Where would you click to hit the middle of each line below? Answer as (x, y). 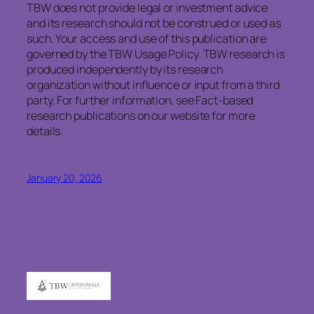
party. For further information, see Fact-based (140, 100)
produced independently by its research (125, 69)
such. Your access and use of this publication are (147, 38)
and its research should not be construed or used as (154, 23)
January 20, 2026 (64, 177)
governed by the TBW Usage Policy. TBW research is (156, 54)
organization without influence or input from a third (153, 84)
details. (45, 131)
